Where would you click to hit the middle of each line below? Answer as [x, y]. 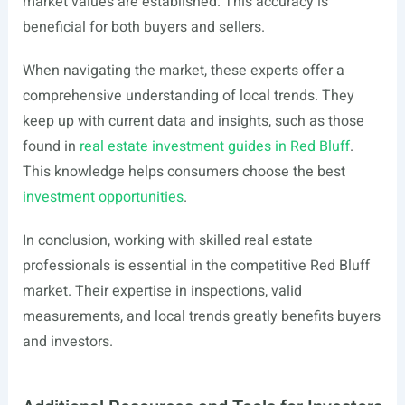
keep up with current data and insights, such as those [193, 121]
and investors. [67, 342]
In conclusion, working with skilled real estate [167, 240]
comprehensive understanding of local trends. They [188, 96]
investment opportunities [103, 197]
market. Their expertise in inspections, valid [162, 291]
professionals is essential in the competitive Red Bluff [196, 266]
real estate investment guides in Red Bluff [214, 146]
